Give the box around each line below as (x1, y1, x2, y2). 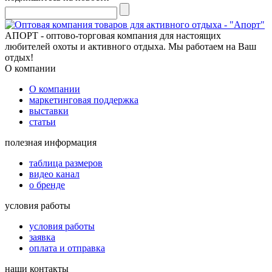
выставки (29, 105, 69, 116)
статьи (29, 116, 56, 127)
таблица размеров (29, 157, 103, 168)
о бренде (29, 179, 65, 190)
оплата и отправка (29, 242, 105, 253)
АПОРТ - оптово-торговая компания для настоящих (5, 30, 221, 41)
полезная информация (5, 137, 97, 148)
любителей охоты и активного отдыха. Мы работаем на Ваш (5, 41, 256, 52)
